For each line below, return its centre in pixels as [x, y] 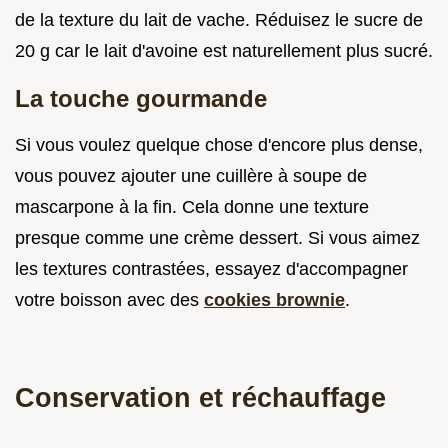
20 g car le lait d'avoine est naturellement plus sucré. [224, 50]
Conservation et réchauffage [200, 397]
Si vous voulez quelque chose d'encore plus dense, [219, 144]
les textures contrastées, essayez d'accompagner [211, 268]
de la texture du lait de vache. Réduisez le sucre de [219, 19]
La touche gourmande [141, 98]
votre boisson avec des [109, 299]
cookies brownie [274, 299]
